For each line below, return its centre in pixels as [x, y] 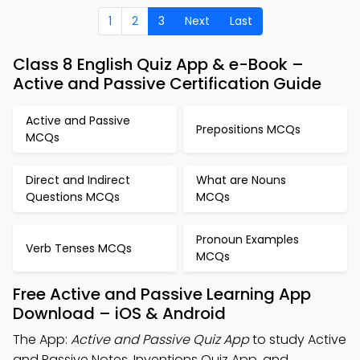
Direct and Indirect [78, 180]
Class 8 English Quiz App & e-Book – [158, 64]
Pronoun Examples [247, 239]
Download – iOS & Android [119, 313]
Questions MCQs [73, 197]
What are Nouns [241, 180]
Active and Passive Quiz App [160, 340]
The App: [42, 340]
